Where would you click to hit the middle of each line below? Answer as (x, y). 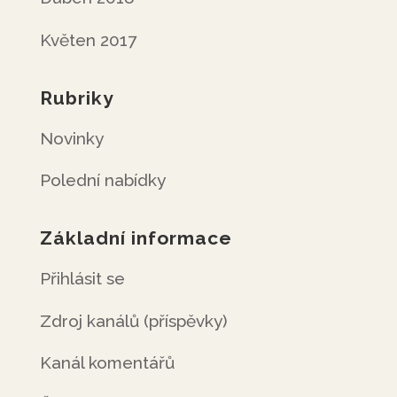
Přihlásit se (82, 278)
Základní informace (136, 238)
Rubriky (77, 97)
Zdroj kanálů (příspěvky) (133, 320)
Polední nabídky (102, 180)
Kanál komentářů (107, 362)
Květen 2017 (88, 39)
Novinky (71, 138)
